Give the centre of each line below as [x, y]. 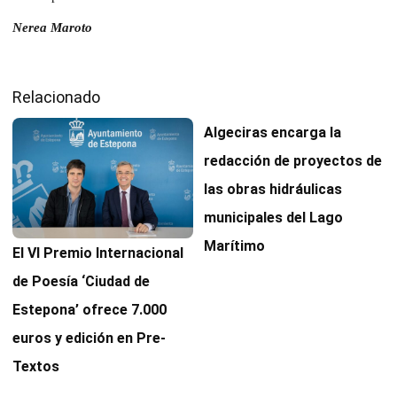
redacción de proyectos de [293, 160]
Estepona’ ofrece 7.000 [90, 309]
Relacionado [56, 97]
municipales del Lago [273, 217]
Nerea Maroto [52, 27]
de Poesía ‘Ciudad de [81, 281]
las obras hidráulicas [273, 189]
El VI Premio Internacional [98, 253]
